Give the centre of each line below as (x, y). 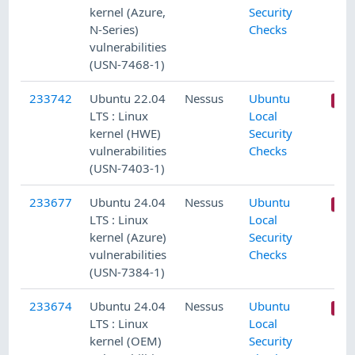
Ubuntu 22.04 (128, 98)
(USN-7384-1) (128, 271)
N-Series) (115, 29)
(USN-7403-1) (128, 168)
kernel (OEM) (126, 340)
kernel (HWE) (126, 133)
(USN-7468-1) (128, 64)
